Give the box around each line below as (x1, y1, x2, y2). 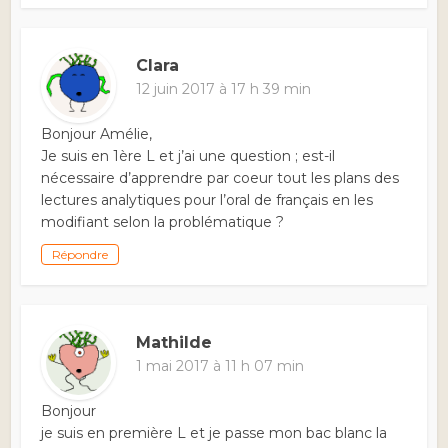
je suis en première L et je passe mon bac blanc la (41, 424, 388, 443)
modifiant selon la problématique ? (41, 213, 285, 232)
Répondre (52, 247, 109, 263)
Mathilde (136, 333, 213, 353)
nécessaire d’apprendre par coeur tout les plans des (41, 169, 400, 188)
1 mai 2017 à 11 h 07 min (136, 357, 305, 376)
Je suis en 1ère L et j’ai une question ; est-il (41, 147, 336, 166)
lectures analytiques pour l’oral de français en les (41, 191, 374, 210)
